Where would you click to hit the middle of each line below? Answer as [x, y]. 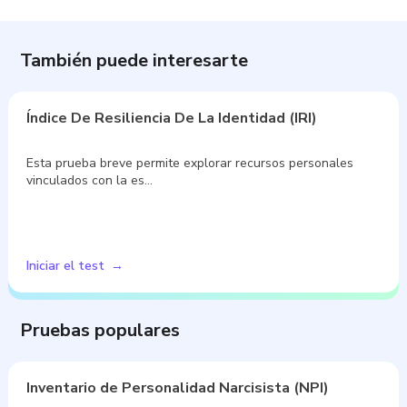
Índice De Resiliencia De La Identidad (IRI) [172, 118]
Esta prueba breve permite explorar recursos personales [190, 163]
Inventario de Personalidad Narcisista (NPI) [178, 387]
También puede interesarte [134, 60]
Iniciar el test [66, 265]
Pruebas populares [100, 330]
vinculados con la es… [90, 180]
